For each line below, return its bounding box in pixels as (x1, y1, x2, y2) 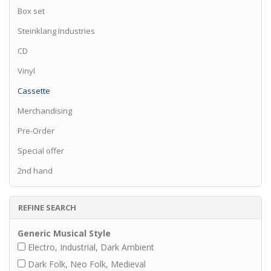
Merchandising (18, 105, 72, 116)
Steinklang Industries (18, 25, 95, 36)
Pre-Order (18, 125, 54, 136)
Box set (18, 5, 45, 16)
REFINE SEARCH (18, 201, 76, 213)
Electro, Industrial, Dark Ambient (28, 241, 154, 253)
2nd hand (18, 165, 53, 176)
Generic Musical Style (18, 227, 111, 240)
